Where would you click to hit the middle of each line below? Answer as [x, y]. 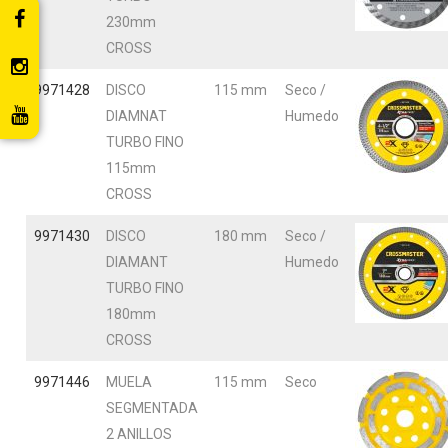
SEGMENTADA [152, 408]
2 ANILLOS [139, 434]
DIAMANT [137, 262]
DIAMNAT [136, 116]
